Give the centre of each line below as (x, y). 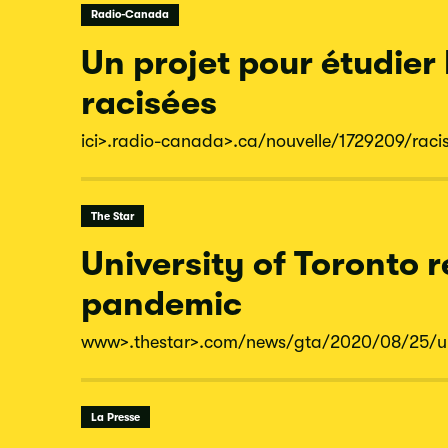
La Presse (115, 417)
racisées (149, 102)
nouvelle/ (302, 140)
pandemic (161, 304)
